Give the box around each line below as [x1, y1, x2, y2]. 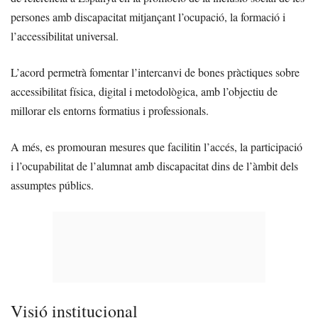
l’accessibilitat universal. [11, 28, 119, 44]
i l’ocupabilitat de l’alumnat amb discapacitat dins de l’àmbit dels [11, 158, 298, 174]
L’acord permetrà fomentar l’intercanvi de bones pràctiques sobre [11, 65, 300, 80]
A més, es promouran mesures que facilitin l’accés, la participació [11, 139, 302, 155]
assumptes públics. [11, 177, 94, 193]
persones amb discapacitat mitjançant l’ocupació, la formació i [11, 9, 285, 25]
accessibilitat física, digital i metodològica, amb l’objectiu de [11, 84, 278, 99]
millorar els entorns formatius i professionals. [11, 103, 209, 119]
